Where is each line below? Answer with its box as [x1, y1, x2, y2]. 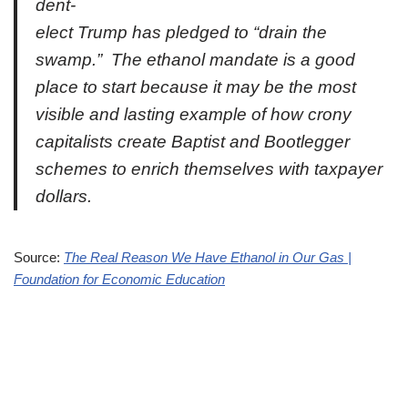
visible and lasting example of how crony [36, 105, 352, 124]
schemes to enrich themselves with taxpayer [36, 159, 382, 178]
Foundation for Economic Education [14, 271, 225, 287]
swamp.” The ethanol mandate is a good [36, 50, 355, 69]
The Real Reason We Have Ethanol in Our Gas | [64, 250, 352, 265]
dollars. [36, 187, 92, 206]
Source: [14, 250, 64, 265]
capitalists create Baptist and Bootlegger [36, 132, 350, 151]
